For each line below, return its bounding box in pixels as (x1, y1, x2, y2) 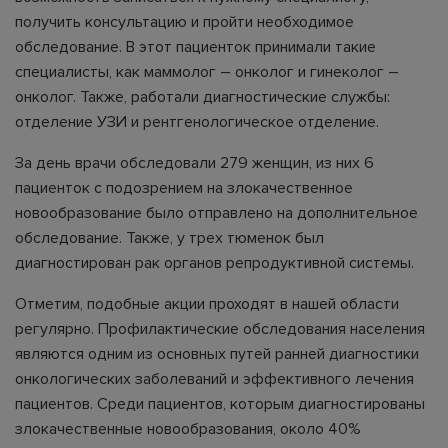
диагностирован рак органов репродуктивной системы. (15, 253, 414, 273)
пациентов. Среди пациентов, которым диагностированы (15, 394, 425, 414)
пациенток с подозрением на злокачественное (15, 178, 353, 198)
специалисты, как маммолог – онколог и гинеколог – (15, 62, 399, 82)
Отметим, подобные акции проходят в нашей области (15, 294, 399, 314)
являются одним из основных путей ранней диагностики (15, 344, 419, 364)
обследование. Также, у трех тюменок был (15, 228, 324, 248)
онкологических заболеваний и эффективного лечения (15, 369, 414, 389)
